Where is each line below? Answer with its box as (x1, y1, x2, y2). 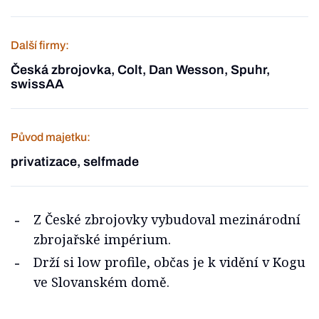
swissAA (11, 77, 64, 91)
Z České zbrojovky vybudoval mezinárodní (33, 211, 300, 228)
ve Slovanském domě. (33, 273, 169, 291)
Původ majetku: (11, 131, 90, 143)
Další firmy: (11, 39, 69, 51)
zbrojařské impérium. (33, 231, 171, 248)
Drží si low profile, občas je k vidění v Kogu (33, 253, 305, 271)
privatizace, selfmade (11, 155, 139, 169)
